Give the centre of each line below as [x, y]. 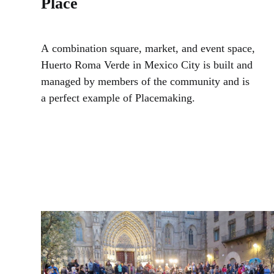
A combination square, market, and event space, [148, 49]
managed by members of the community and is [146, 82]
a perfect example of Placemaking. [118, 98]
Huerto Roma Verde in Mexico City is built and [147, 65]
